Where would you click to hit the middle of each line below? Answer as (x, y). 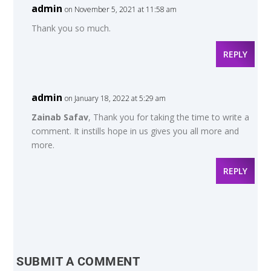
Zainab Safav (60, 117)
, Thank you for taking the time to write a (169, 117)
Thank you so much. (71, 28)
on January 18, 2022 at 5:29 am (116, 98)
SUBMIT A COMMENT (78, 261)
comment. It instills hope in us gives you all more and (135, 131)
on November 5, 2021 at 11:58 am (121, 9)
